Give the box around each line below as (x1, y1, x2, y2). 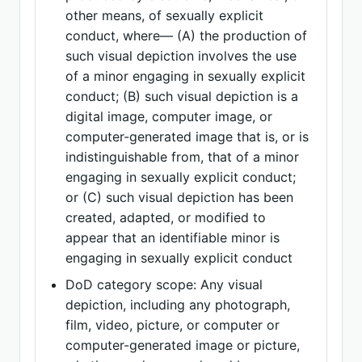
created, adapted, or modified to (65, 209, 267, 225)
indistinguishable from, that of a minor (65, 149, 300, 165)
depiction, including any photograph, (65, 297, 291, 313)
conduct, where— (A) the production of (65, 27, 308, 44)
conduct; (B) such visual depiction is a (65, 88, 299, 104)
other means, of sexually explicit (65, 7, 264, 23)
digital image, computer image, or (65, 108, 273, 124)
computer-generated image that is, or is (65, 128, 309, 145)
